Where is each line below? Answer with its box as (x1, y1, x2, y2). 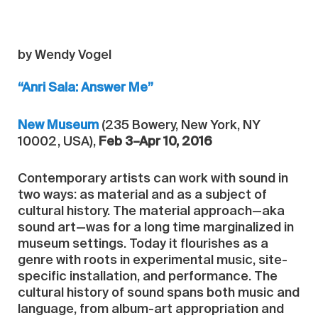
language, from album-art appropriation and (18, 302, 284, 316)
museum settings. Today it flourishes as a (18, 237, 268, 251)
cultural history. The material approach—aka (18, 204, 285, 218)
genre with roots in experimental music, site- (18, 253, 287, 267)
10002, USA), (18, 135, 99, 148)
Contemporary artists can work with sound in (18, 172, 288, 185)
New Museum (18, 119, 99, 132)
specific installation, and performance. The (18, 270, 278, 283)
